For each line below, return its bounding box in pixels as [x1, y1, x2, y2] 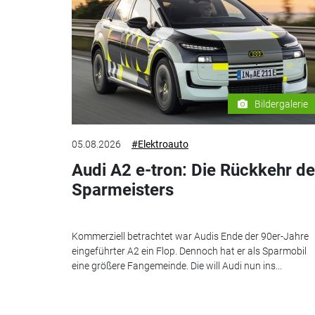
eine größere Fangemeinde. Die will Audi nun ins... [72, 260, 282, 272]
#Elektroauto [131, 138, 188, 150]
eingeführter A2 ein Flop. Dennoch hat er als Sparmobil [72, 245, 307, 257]
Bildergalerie [255, 98, 308, 110]
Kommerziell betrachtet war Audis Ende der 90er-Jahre [72, 231, 309, 243]
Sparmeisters [72, 179, 174, 200]
